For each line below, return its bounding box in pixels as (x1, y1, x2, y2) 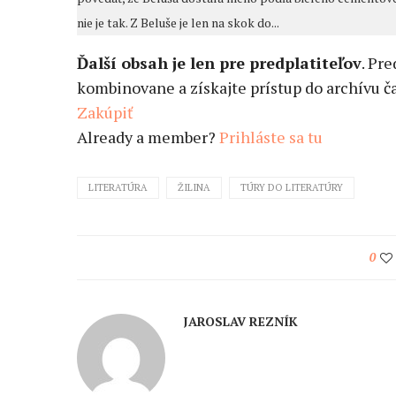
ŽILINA (178, 181, 210, 194)
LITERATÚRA (88, 181, 148, 194)
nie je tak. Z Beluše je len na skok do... (77, 14, 279, 32)
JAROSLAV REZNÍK (183, 313, 298, 331)
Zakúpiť (77, 102, 133, 124)
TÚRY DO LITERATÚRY (240, 181, 343, 194)
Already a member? (77, 126, 219, 148)
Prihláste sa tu (219, 126, 323, 148)
